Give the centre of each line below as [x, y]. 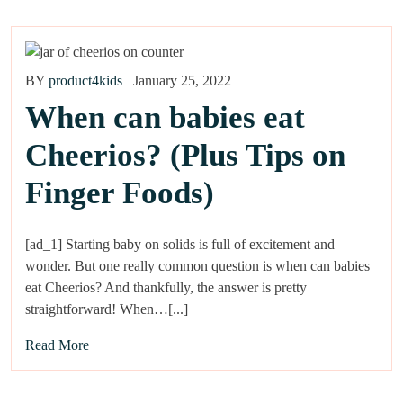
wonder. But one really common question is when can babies [197, 266]
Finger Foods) [120, 193]
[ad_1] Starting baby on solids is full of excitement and [180, 245]
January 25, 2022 [182, 81]
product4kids [85, 81]
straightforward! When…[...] [107, 309]
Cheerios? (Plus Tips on [185, 156]
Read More [57, 345]
